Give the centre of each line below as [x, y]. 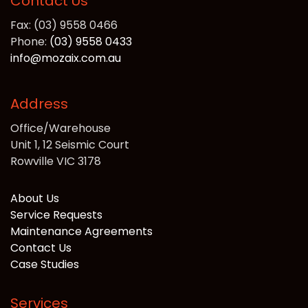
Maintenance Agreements [81, 231]
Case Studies [45, 264]
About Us [35, 198]
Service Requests [56, 215]
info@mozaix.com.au [66, 58]
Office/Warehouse [60, 128]
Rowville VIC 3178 [56, 161]
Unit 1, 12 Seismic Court [70, 145]
